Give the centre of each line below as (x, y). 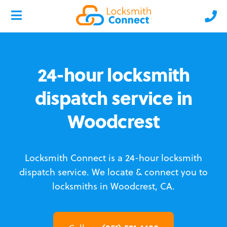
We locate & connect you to (150, 172)
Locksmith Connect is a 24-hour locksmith (113, 158)
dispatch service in (113, 98)
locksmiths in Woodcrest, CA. (113, 186)
